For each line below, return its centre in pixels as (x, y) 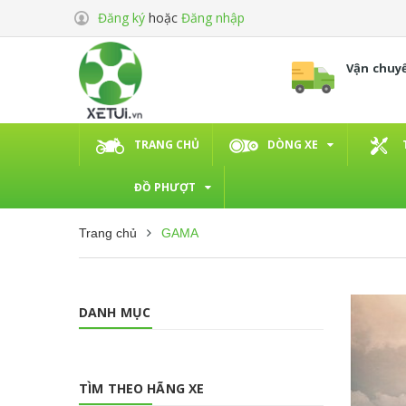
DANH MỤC (115, 312)
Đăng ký (121, 18)
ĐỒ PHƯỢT (165, 187)
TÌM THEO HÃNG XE (142, 388)
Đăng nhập (213, 18)
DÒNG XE (293, 144)
